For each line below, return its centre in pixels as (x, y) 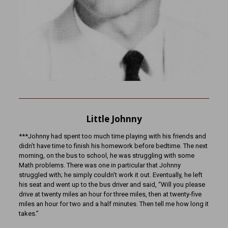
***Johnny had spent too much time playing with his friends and (112, 136)
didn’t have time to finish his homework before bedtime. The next (113, 146)
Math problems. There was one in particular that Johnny (99, 165)
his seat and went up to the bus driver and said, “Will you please (112, 184)
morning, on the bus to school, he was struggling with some (106, 155)
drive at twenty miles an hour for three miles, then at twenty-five (110, 194)
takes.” (28, 213)
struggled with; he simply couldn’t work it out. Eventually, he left (110, 175)
